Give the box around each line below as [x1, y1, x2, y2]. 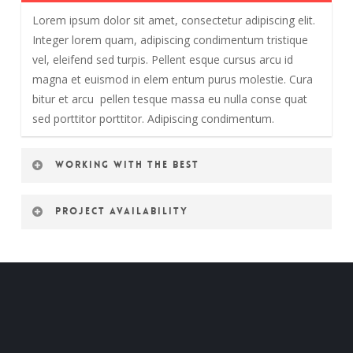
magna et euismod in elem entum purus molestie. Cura [32, 71, 313, 87]
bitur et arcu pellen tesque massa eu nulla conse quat [32, 91, 307, 106]
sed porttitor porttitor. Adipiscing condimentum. [32, 110, 274, 126]
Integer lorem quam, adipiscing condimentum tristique [32, 32, 308, 47]
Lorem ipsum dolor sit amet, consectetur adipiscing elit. [32, 12, 315, 28]
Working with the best [54, 158, 199, 171]
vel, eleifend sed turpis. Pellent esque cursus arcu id [32, 51, 293, 67]
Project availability [54, 204, 188, 217]
